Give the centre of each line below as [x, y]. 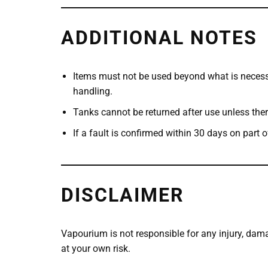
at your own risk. [96, 248]
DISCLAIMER [123, 195]
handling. [93, 91]
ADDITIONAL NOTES [159, 37]
